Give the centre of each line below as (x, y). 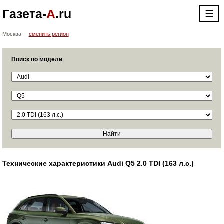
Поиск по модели (37, 59)
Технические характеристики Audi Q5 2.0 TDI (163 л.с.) (98, 163)
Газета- (24, 14)
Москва (12, 34)
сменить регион (49, 34)
